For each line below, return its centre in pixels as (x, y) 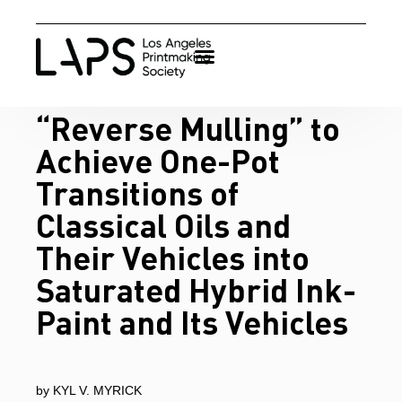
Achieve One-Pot (158, 160)
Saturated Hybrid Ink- (196, 289)
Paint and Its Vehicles (192, 322)
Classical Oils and (163, 225)
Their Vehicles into (173, 257)
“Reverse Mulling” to (188, 128)
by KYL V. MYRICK (89, 391)
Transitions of (137, 192)
